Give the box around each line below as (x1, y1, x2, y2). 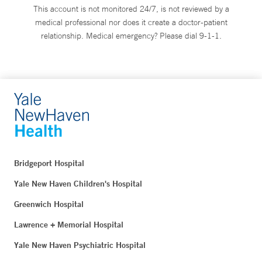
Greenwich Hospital (14, 198, 84, 209)
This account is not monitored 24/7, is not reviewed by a (33, 3, 229, 14)
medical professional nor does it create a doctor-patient (35, 16, 227, 27)
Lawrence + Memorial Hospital (14, 219, 123, 230)
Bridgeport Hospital (14, 157, 84, 168)
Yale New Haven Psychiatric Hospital (14, 239, 146, 250)
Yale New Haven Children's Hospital (14, 178, 142, 189)
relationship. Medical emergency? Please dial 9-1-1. (40, 30, 222, 41)
